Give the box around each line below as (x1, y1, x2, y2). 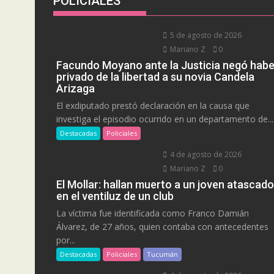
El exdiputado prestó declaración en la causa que (56, 99, 250, 111)
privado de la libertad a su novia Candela (56, 70, 254, 83)
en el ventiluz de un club (56, 189, 174, 202)
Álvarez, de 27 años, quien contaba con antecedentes (56, 220, 268, 232)
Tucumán (147, 249, 178, 259)
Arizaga (56, 81, 95, 95)
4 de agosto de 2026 (168, 149, 242, 160)
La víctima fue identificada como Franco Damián (56, 207, 249, 219)
